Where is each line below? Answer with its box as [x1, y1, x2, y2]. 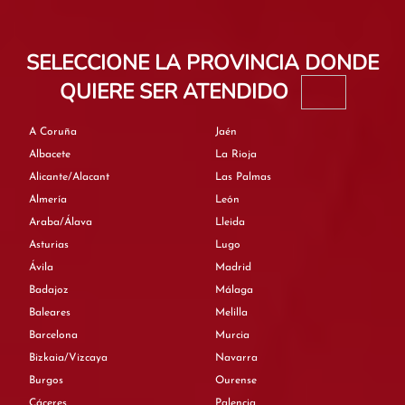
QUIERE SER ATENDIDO [59, 78, 294, 107]
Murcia [215, 329, 250, 341]
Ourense [215, 374, 257, 386]
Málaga [215, 284, 253, 296]
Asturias [29, 239, 69, 250]
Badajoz [29, 284, 69, 296]
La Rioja [215, 148, 257, 160]
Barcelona [29, 329, 78, 341]
